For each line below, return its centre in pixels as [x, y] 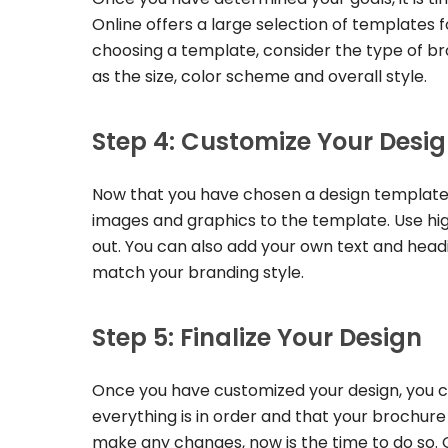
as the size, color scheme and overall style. [259, 77]
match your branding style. [198, 273]
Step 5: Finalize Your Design [257, 338]
